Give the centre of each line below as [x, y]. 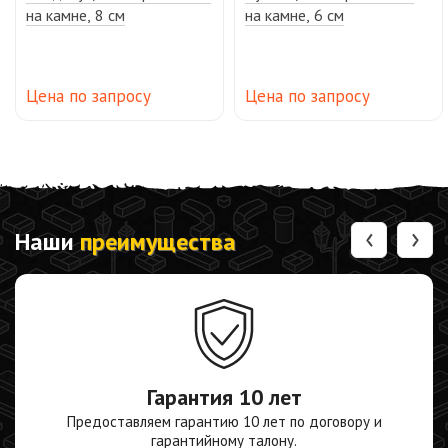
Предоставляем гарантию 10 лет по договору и [224, 422]
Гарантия [192, 396]
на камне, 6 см [294, 14]
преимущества [158, 241]
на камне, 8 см [75, 14]
